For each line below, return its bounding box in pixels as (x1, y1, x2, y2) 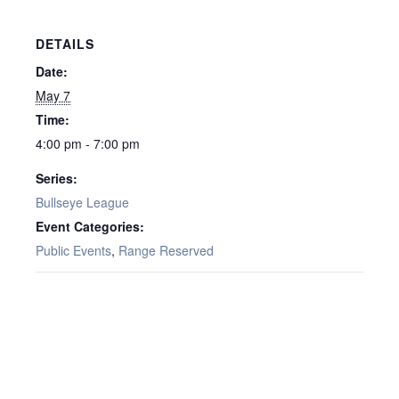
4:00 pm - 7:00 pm (36, 134, 140, 152)
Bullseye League (36, 192, 129, 211)
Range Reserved (118, 240, 214, 259)
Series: (36, 168, 77, 187)
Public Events (36, 240, 111, 259)
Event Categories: (36, 216, 144, 235)
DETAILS (36, 34, 94, 53)
